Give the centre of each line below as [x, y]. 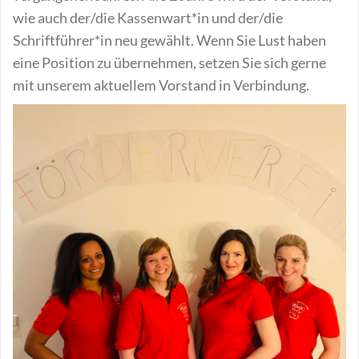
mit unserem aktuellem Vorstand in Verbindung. [161, 85]
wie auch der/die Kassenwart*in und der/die [148, 18]
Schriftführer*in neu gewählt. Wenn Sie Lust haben [169, 40]
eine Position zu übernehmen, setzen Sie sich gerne [169, 63]
